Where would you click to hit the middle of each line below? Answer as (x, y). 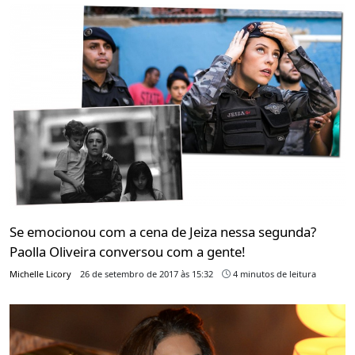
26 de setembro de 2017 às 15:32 (147, 273)
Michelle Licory (40, 273)
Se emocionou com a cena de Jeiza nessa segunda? (163, 231)
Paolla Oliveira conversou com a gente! (128, 251)
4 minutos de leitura (273, 273)
